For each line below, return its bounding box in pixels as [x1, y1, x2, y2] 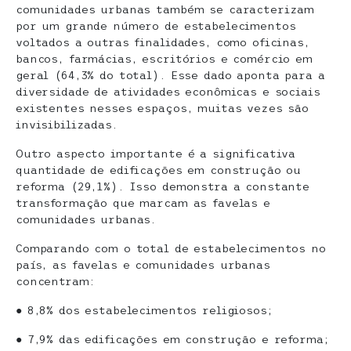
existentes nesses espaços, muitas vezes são [16, 102, 309, 115]
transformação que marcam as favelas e [16, 197, 270, 210]
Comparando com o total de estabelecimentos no [16, 242, 326, 255]
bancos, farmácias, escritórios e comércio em [16, 52, 313, 66]
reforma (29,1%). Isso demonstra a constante [16, 180, 309, 194]
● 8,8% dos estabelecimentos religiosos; [16, 304, 273, 317]
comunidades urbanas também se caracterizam [16, 3, 315, 16]
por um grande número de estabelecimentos [16, 20, 296, 33]
